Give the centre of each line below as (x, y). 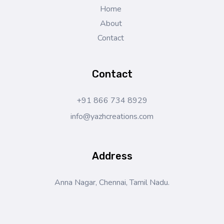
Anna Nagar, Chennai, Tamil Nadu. (112, 182)
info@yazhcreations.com (112, 116)
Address (112, 156)
